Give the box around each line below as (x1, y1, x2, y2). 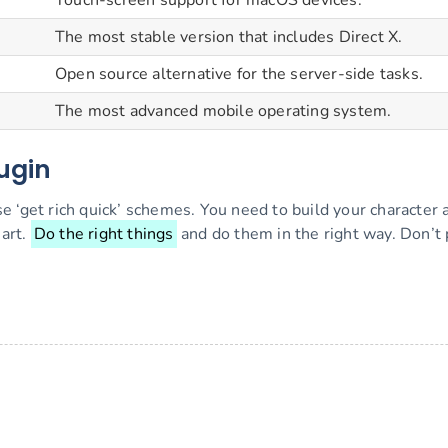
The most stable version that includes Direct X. (55, 26, 403, 49)
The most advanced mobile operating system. (55, 100, 392, 123)
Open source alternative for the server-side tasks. (55, 63, 423, 86)
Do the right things (33, 222, 174, 245)
